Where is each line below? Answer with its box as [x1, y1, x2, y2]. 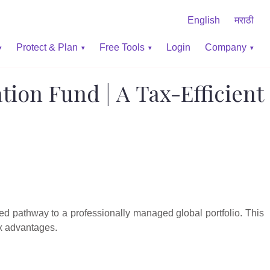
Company [205, 42, 246, 52]
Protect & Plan [16, 42, 78, 52]
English [187, 14, 220, 25]
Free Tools [99, 42, 145, 52]
